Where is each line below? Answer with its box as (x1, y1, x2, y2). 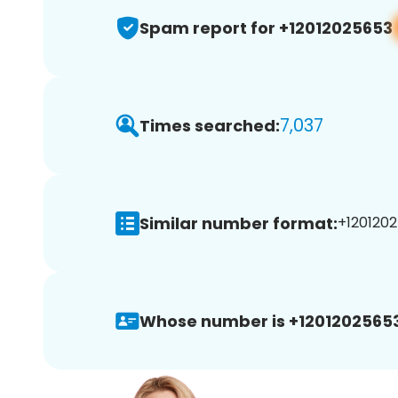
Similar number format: (139, 211, 338, 235)
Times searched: (139, 114, 280, 137)
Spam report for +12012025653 (139, 16, 393, 39)
